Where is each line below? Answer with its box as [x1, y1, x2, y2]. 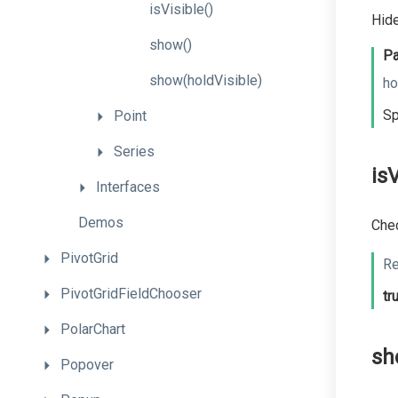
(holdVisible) [183, 72, 262, 89]
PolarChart [60, 321, 125, 338]
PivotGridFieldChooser [60, 285, 202, 302]
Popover [60, 356, 114, 373]
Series [114, 143, 155, 160]
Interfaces [96, 179, 160, 195]
